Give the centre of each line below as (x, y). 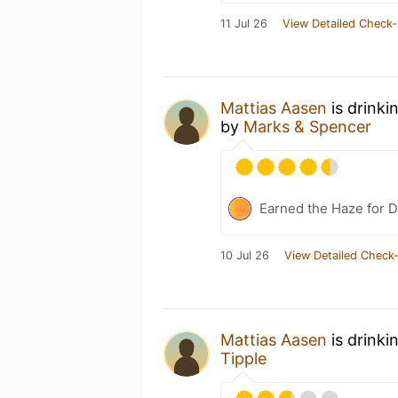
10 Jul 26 (245, 255)
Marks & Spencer (307, 127)
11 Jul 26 (244, 24)
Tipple (243, 358)
